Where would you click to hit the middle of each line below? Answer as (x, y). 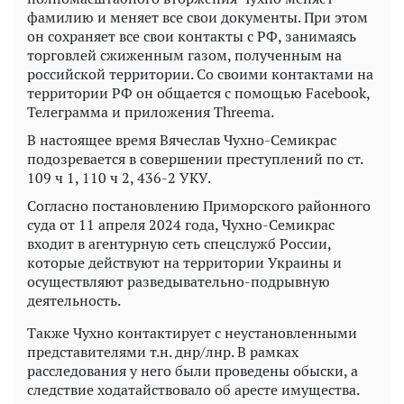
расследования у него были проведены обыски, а (193, 371)
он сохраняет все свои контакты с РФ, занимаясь (192, 37)
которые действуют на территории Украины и (184, 263)
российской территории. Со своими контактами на (200, 74)
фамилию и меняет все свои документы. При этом (197, 18)
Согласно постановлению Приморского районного (199, 206)
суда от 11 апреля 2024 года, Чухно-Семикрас (181, 225)
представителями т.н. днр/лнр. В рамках (163, 352)
